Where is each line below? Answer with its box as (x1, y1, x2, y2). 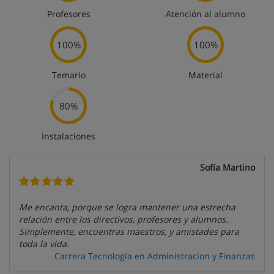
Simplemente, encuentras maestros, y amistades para (19, 226, 239, 237)
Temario (51, 69, 86, 81)
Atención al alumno (166, 8, 245, 20)
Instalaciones (42, 130, 95, 142)
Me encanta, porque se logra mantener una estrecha (19, 201, 235, 213)
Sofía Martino (200, 161, 255, 173)
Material (188, 69, 223, 81)
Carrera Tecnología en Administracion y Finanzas (54, 250, 255, 262)
